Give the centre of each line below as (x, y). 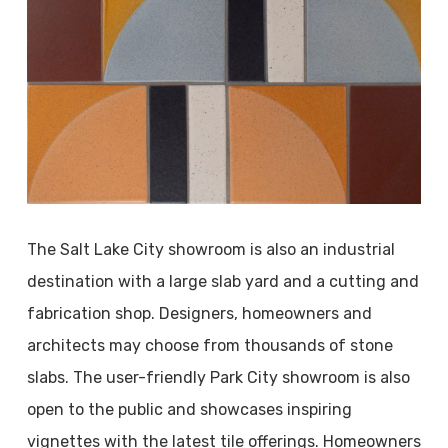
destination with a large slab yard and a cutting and (222, 281)
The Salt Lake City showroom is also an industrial (210, 249)
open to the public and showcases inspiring (189, 409)
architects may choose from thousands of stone (209, 345)
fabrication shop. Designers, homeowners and (199, 313)
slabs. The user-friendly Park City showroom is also (218, 377)
